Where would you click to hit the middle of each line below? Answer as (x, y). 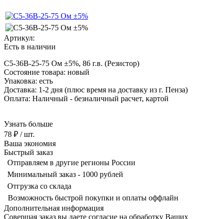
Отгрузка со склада (39, 186)
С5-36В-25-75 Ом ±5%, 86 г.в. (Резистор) (72, 63)
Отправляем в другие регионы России (71, 162)
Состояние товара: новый (48, 72)
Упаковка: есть (28, 81)
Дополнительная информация (54, 208)
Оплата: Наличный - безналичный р (64, 98)
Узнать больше (28, 124)
